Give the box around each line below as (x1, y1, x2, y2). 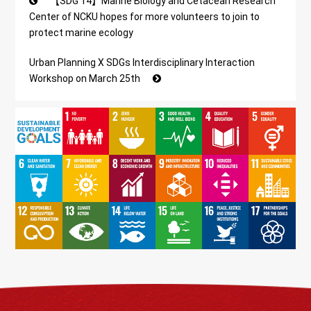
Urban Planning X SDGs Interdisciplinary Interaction (29, 56, 255, 68)
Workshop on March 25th (29, 72, 143, 84)
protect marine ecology (29, 26, 134, 38)
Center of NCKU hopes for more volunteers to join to (29, 10, 260, 22)
